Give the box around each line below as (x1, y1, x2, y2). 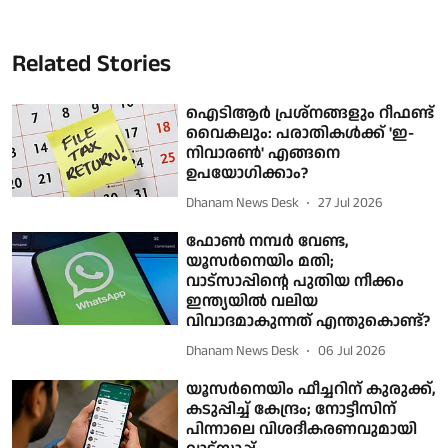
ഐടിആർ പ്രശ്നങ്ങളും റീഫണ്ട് (186, 101, 435, 125)
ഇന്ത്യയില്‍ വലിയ (186, 289, 319, 313)
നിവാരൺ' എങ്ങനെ (186, 141, 341, 165)
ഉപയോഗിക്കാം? (186, 161, 309, 185)
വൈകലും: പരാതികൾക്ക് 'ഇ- (186, 121, 415, 145)
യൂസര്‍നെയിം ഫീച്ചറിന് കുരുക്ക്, (186, 377, 436, 401)
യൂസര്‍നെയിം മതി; (186, 249, 335, 273)
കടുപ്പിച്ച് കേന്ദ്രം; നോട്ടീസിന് (186, 397, 397, 421)
